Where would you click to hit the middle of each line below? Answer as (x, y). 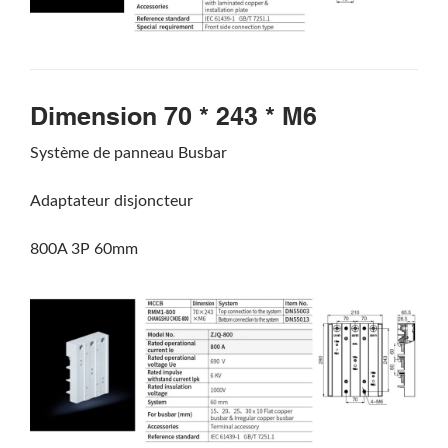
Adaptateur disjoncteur (111, 201)
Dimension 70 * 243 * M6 (173, 116)
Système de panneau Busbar (128, 153)
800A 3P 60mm (84, 249)
